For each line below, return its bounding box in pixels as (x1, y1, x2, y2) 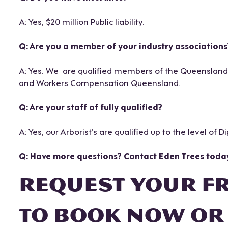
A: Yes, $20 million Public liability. (18, 15, 145, 28)
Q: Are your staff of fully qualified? (18, 100, 162, 113)
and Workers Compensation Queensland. (18, 76, 181, 89)
